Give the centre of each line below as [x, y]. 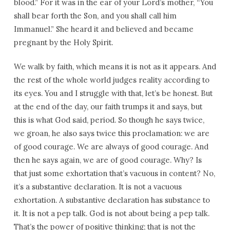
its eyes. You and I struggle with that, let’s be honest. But [113, 93]
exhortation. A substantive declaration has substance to [112, 200]
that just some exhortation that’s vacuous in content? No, [114, 173]
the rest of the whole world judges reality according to [111, 80]
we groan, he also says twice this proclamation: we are [111, 133]
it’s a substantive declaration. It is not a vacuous [98, 187]
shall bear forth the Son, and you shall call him [95, 16]
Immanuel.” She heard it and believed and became [103, 29]
